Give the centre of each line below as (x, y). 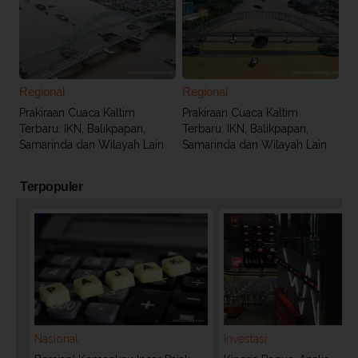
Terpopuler (51, 186)
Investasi (245, 339)
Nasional (56, 339)
